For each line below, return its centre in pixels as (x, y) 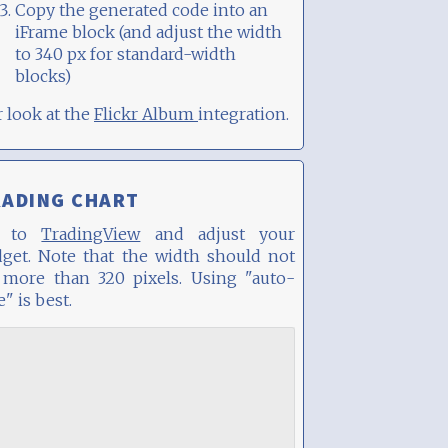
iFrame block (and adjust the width (148, 32)
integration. (243, 114)
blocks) (43, 76)
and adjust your (218, 234)
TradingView (91, 234)
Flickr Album (146, 114)
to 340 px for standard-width (125, 54)
